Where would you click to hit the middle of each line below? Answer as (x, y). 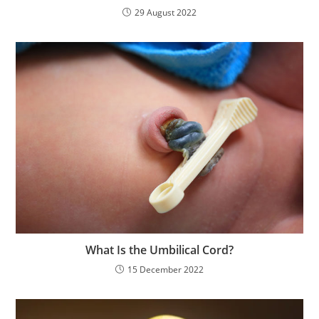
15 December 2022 (166, 270)
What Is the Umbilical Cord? (159, 250)
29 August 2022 (166, 12)
